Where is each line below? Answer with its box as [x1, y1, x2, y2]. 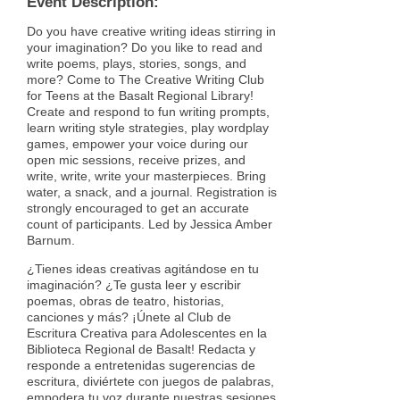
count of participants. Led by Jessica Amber [27, 217, 272, 232]
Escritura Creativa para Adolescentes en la [27, 326, 267, 341]
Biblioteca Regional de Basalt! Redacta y [27, 342, 255, 357]
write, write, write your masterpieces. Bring [27, 169, 266, 184]
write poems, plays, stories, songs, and [27, 56, 246, 71]
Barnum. [27, 233, 75, 248]
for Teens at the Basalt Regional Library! [27, 88, 254, 104]
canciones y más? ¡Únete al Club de [27, 310, 231, 325]
